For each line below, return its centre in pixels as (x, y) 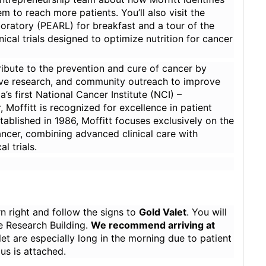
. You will (207, 212)
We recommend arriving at (153, 225)
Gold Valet (163, 212)
